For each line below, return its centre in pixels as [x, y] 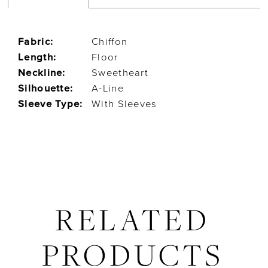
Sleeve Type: [51, 104]
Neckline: [42, 73]
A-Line [108, 89]
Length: [37, 57]
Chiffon [110, 42]
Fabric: [36, 42]
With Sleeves [124, 104]
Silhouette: [46, 89]
